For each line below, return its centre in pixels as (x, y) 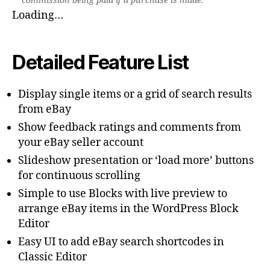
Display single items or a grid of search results (135, 94)
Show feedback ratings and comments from (130, 127)
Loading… (38, 15)
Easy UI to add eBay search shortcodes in (121, 242)
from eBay (45, 109)
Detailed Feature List (101, 62)
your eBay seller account (81, 142)
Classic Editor (52, 257)
